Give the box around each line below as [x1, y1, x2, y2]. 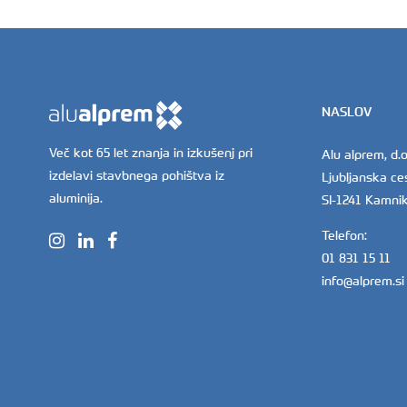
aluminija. [48, 189, 103, 207]
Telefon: [322, 226, 367, 243]
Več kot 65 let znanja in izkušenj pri [48, 144, 253, 162]
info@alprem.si [322, 272, 404, 289]
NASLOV [322, 104, 372, 120]
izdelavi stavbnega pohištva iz [48, 166, 224, 184]
